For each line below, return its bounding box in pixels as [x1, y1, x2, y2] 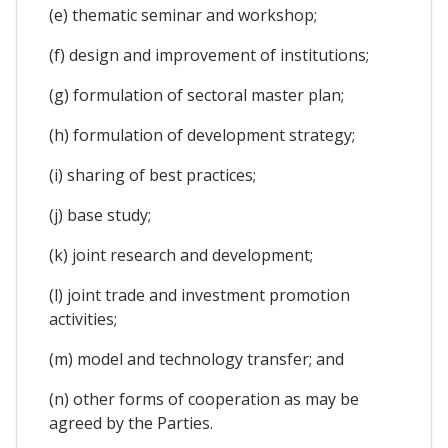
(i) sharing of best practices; [49, 163, 256, 186]
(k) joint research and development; [49, 243, 313, 266]
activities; [49, 307, 117, 330]
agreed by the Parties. [49, 411, 213, 434]
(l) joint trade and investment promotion [49, 283, 350, 306]
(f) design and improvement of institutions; [49, 43, 369, 66]
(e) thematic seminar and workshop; [49, 3, 317, 26]
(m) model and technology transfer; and [49, 347, 344, 370]
